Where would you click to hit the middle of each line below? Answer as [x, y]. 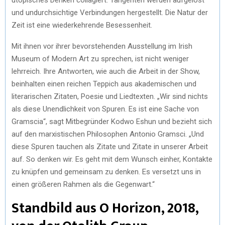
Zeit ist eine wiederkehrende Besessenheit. [82, 25]
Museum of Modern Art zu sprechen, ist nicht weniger [100, 59]
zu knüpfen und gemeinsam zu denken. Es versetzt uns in [106, 172]
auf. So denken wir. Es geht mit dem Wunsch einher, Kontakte [112, 159]
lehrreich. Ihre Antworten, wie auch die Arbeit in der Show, [106, 71]
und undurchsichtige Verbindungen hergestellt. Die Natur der [110, 12]
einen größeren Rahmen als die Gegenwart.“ [83, 184]
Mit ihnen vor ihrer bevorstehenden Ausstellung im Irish [102, 46]
